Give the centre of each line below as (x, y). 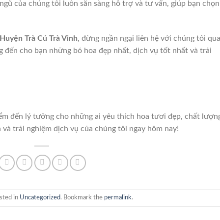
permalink (118, 198)
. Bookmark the (82, 198)
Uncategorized (40, 198)
